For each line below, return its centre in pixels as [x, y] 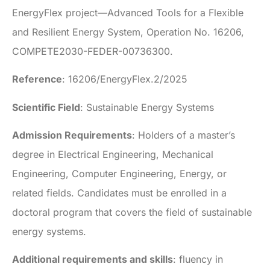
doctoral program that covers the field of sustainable [132, 212]
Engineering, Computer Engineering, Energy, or [119, 174]
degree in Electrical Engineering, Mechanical [113, 155]
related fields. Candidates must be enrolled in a [119, 193]
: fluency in [198, 259]
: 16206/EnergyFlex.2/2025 [125, 79]
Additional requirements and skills [93, 259]
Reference [37, 79]
